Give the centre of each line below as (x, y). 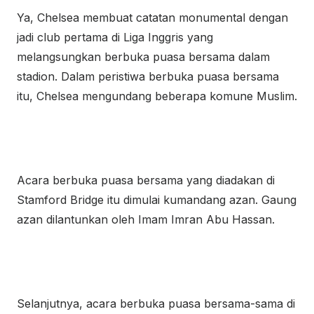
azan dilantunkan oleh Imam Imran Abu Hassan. (146, 219)
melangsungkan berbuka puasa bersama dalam (143, 57)
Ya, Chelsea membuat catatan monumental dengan (152, 18)
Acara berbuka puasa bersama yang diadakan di (146, 180)
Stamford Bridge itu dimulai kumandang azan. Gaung (157, 200)
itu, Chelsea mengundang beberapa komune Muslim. (157, 96)
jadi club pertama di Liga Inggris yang (115, 37)
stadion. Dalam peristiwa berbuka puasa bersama (148, 76)
